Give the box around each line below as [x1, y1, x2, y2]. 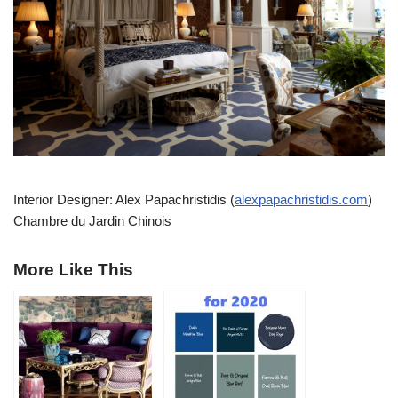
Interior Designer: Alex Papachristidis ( [13, 191, 235, 207]
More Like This [13, 259, 133, 279]
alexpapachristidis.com [235, 191, 368, 207]
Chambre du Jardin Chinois [13, 212, 171, 228]
